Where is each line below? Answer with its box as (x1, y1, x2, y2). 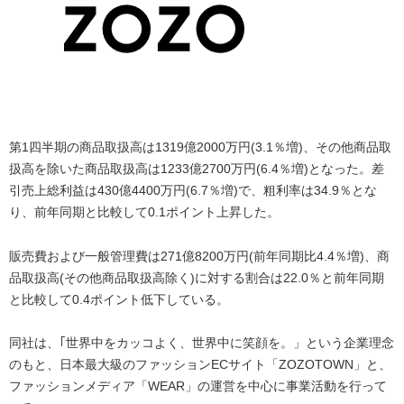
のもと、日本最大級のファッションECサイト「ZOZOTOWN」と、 (9, 357, 391, 372)
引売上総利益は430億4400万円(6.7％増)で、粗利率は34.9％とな (9, 183, 377, 198)
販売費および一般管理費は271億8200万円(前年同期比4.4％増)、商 (9, 248, 390, 263)
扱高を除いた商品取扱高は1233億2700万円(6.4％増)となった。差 (9, 161, 384, 177)
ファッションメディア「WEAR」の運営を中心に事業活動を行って (9, 379, 387, 394)
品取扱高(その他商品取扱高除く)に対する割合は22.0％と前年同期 (9, 270, 384, 285)
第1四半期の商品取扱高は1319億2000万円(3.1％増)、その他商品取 (9, 140, 391, 155)
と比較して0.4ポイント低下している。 (9, 291, 229, 307)
